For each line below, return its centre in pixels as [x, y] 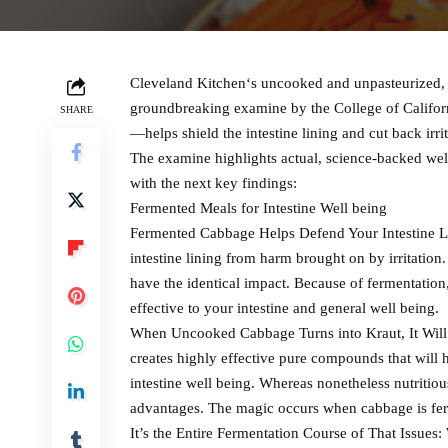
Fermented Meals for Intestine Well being [258, 207]
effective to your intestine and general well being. [284, 307]
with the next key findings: [213, 182]
